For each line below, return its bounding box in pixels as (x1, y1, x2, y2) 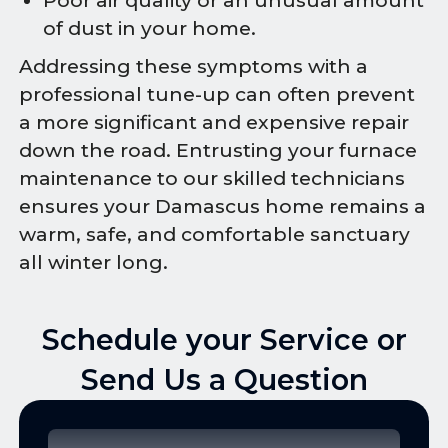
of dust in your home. (43, 17, 256, 41)
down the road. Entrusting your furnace (19, 139, 418, 163)
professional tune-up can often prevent (19, 83, 416, 107)
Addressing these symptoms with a (19, 55, 369, 79)
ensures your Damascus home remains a (19, 195, 427, 219)
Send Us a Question (80, 362, 368, 398)
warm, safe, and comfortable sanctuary (19, 223, 411, 247)
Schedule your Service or (41, 322, 407, 358)
